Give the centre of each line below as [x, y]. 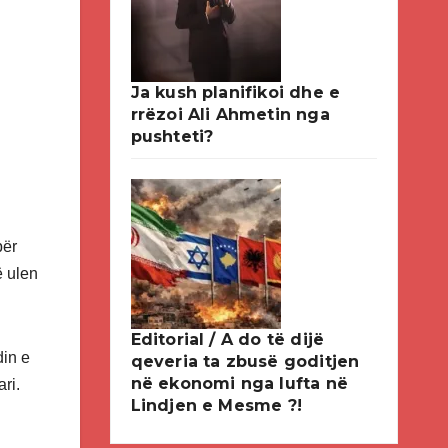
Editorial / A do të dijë [227, 339]
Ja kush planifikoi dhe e [235, 92]
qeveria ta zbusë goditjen [245, 361]
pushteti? [172, 136]
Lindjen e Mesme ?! [216, 405]
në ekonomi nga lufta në [239, 383]
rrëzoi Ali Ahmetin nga [230, 114]
